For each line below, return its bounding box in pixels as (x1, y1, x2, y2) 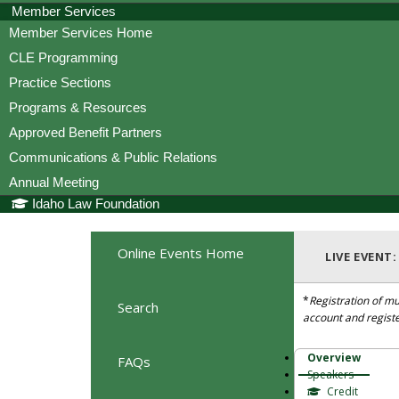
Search (118, 298, 159, 317)
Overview (307, 350, 361, 366)
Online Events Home (118, 244, 244, 263)
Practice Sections (9, 74, 111, 90)
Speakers (307, 367, 354, 383)
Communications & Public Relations (9, 149, 217, 165)
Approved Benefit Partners (9, 124, 162, 140)
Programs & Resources (9, 99, 147, 115)
